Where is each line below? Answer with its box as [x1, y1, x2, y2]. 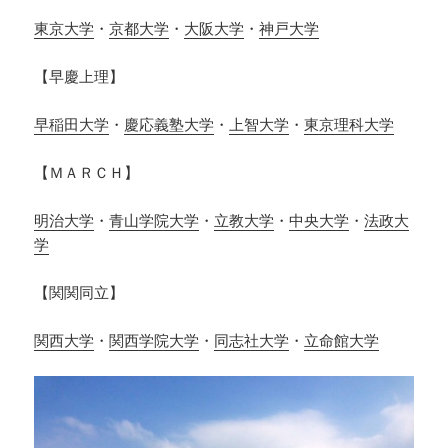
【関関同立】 [34, 281, 125, 302]
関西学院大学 [109, 329, 200, 350]
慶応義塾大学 [124, 113, 215, 134]
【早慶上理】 [34, 65, 125, 86]
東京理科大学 [304, 113, 395, 134]
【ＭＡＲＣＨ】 [34, 161, 140, 182]
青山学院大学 [109, 209, 200, 230]
